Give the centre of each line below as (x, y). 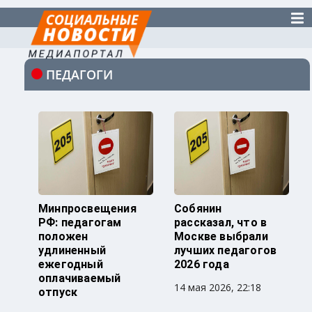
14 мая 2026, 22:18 (218, 288)
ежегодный (71, 265)
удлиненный (72, 251)
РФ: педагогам (80, 223)
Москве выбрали (221, 237)
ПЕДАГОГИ (79, 75)
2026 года (202, 265)
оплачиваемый (80, 279)
